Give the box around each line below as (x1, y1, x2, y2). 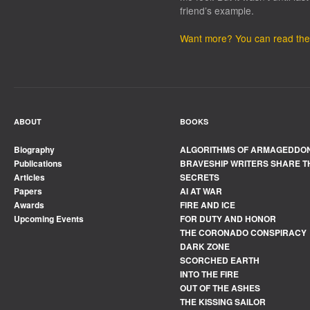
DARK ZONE (180, 240, 230, 253)
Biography (14, 143, 55, 156)
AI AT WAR (180, 185, 222, 197)
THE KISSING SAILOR (180, 295, 266, 308)
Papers (14, 185, 42, 197)
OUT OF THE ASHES (180, 282, 260, 294)
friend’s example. (180, 3, 254, 17)
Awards (14, 199, 44, 211)
